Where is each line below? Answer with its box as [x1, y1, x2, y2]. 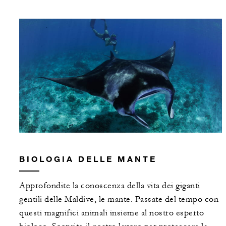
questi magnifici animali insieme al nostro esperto [19, 208, 204, 218]
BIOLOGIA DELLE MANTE [19, 154, 157, 164]
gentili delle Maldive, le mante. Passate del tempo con [19, 194, 218, 205]
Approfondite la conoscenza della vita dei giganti [19, 181, 200, 191]
